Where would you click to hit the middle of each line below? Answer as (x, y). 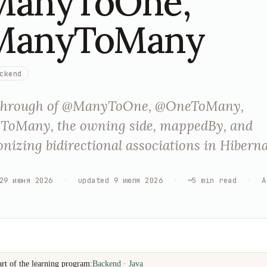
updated (94, 180)
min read (219, 180)
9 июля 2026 (138, 180)
